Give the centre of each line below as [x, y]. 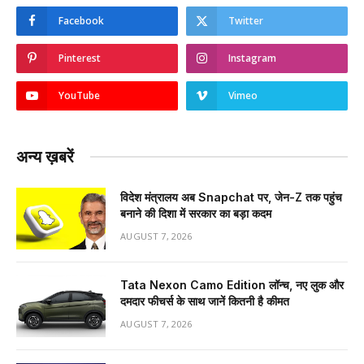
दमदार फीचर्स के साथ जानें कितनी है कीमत [205, 301]
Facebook [81, 20]
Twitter [246, 20]
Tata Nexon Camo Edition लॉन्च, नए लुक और [232, 284]
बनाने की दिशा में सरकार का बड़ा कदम [196, 213]
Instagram [252, 58]
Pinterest [80, 58]
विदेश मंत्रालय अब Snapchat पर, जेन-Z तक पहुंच [231, 197]
